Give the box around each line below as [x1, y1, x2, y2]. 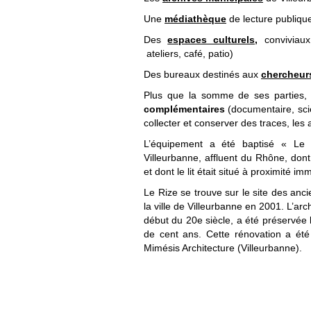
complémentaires [144, 103, 225, 115]
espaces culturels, [167, 34, 258, 45]
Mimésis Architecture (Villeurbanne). [144, 242, 302, 253]
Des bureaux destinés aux [144, 69, 261, 80]
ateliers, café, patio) [144, 48, 233, 59]
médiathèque [165, 13, 226, 24]
